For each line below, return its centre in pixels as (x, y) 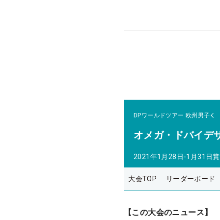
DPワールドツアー (159, 115)
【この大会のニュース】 (168, 213)
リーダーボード (191, 179)
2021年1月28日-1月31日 (173, 157)
